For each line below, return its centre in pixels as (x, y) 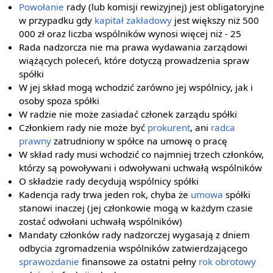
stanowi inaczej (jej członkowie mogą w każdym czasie (136, 208)
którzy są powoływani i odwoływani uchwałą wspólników (141, 168)
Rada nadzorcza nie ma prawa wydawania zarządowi (133, 47)
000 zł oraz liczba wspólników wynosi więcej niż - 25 (130, 34)
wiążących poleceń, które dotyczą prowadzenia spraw (134, 60)
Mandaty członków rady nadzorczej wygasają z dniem (135, 235)
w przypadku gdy (57, 20)
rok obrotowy (228, 261)
